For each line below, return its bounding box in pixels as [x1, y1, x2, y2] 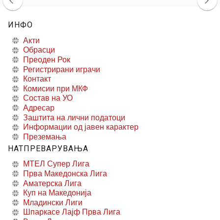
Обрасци [23, 46, 55, 55]
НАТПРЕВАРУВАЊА [8, 143, 88, 153]
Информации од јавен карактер [23, 123, 138, 132]
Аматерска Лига [23, 179, 82, 188]
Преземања [23, 132, 66, 141]
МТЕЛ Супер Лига [23, 160, 89, 168]
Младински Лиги [23, 198, 82, 207]
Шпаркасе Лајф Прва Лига [23, 208, 120, 217]
